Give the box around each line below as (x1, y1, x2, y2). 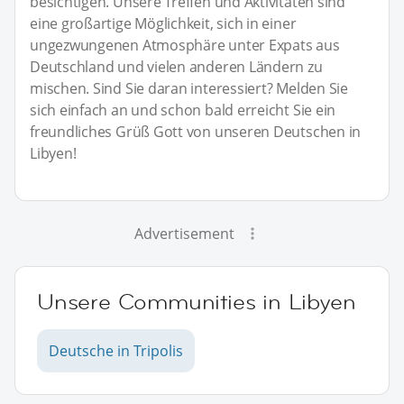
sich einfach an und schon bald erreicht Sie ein (30, 99, 336, 120)
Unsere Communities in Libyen (37, 287, 356, 316)
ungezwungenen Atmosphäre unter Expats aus (30, 34, 340, 55)
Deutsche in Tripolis (49, 340, 183, 361)
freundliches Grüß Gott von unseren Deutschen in (30, 121, 362, 142)
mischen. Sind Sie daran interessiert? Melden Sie (30, 78, 348, 98)
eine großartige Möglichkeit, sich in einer (30, 13, 297, 33)
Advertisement (133, 223, 234, 243)
